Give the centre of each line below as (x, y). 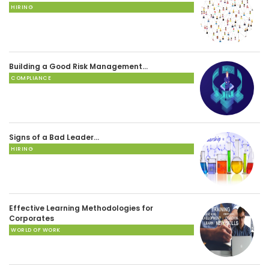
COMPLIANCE (31, 78)
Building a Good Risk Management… (78, 66)
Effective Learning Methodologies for (81, 208)
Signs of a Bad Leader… (54, 137)
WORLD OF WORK (36, 230)
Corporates (32, 218)
